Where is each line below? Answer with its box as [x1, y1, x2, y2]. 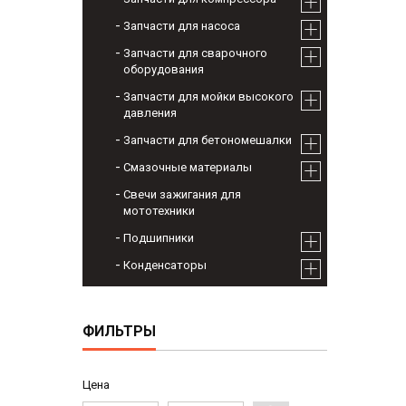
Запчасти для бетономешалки [123, 133, 292, 148]
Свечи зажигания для [123, 188, 241, 202]
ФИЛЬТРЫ [82, 323, 156, 341]
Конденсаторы [123, 258, 207, 273]
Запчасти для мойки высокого [123, 90, 294, 104]
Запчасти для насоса [123, 19, 240, 34]
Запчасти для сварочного [123, 46, 267, 61]
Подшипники [123, 231, 194, 246]
